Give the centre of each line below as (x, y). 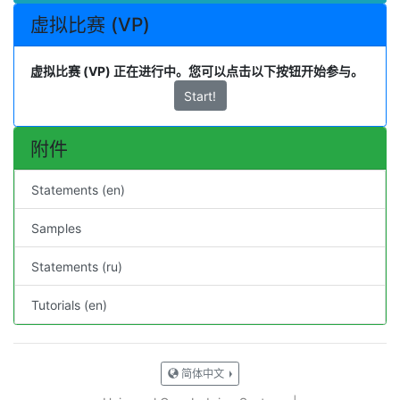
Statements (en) (78, 189)
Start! (200, 96)
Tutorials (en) (69, 304)
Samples (56, 228)
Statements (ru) (76, 266)
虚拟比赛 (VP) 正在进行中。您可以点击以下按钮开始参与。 (196, 71)
